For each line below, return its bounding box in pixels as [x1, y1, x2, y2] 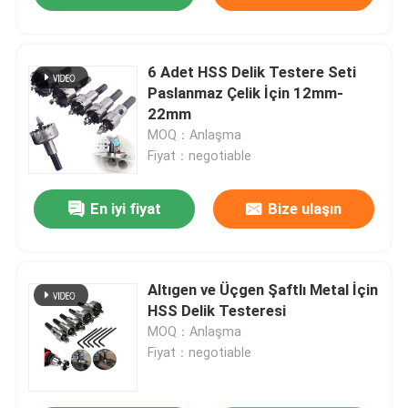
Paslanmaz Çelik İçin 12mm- [148, 84, 344, 103]
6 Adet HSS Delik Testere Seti [148, 63, 357, 82]
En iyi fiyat [89, 199, 161, 219]
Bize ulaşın [267, 199, 342, 219]
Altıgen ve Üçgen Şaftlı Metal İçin [148, 280, 379, 300]
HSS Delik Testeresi [148, 301, 287, 321]
